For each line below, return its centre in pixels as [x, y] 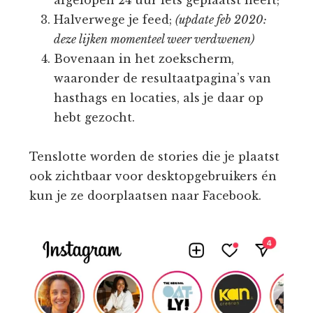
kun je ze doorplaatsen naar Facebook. [146, 195]
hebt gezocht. [95, 117]
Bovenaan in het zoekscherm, [144, 58]
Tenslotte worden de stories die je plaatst [155, 156]
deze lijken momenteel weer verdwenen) [154, 39]
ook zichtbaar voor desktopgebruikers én [153, 176]
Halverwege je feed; [115, 19]
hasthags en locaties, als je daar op [159, 97]
